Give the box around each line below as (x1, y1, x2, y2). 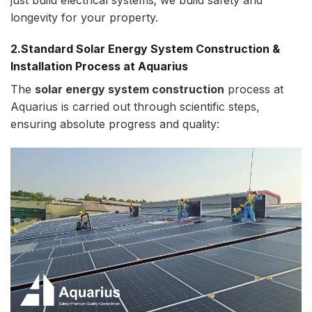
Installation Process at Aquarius (10, 59, 188, 74)
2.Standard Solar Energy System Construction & (10, 42, 280, 56)
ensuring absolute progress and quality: (10, 117, 219, 132)
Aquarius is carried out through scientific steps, (10, 100, 260, 114)
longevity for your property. (10, 10, 158, 24)
